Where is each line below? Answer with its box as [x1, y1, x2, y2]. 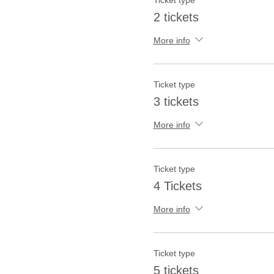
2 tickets [153, 10, 199, 24]
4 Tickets [153, 179, 202, 193]
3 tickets [153, 95, 199, 109]
